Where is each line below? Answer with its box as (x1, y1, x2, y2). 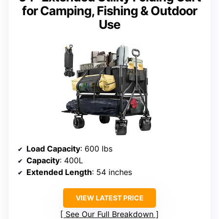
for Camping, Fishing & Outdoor (22, 3, 197, 19)
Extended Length (26, 167, 92, 177)
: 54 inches (92, 167, 132, 177)
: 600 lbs (80, 144, 112, 154)
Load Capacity (26, 144, 80, 154)
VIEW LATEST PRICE (75, 194, 144, 202)
